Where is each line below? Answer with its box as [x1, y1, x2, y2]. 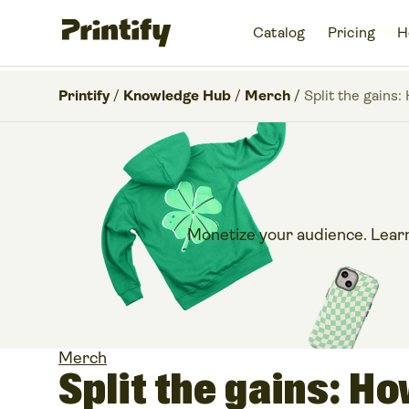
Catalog [252, 24, 306, 41]
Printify [58, 87, 110, 104]
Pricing [327, 24, 376, 41]
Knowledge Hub [123, 87, 231, 104]
